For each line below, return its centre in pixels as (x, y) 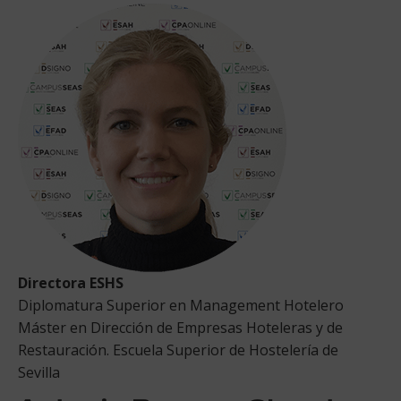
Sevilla (39, 372)
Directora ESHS (71, 282)
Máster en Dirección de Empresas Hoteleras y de (180, 327)
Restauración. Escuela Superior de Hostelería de (178, 350)
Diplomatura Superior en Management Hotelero (181, 305)
